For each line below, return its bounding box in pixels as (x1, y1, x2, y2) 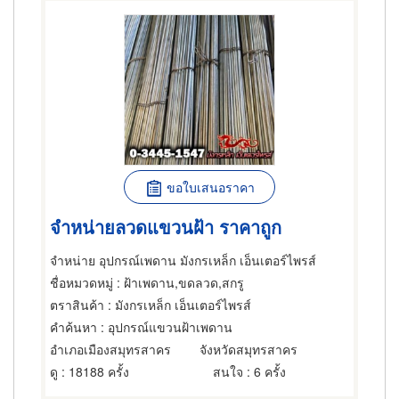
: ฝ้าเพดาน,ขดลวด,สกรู (113, 273, 244, 291)
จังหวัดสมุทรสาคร (199, 340, 297, 358)
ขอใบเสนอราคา (166, 178, 255, 196)
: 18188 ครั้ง (58, 362, 129, 380)
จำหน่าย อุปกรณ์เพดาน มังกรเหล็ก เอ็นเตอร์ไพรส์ (50, 251, 316, 269)
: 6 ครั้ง (243, 362, 286, 380)
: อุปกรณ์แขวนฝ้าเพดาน (97, 318, 232, 336)
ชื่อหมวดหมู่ (50, 273, 113, 291)
